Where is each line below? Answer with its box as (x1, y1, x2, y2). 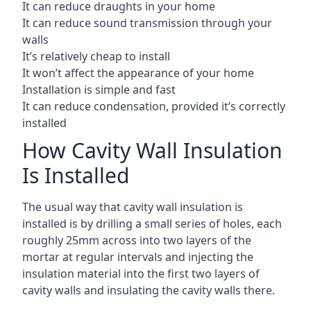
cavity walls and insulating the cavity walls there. (22, 283, 275, 298)
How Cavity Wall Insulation (22, 136, 283, 165)
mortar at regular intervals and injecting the (22, 249, 253, 264)
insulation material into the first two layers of (22, 266, 260, 281)
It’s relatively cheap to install (22, 49, 170, 64)
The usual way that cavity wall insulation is (22, 199, 243, 215)
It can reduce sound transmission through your (22, 15, 272, 31)
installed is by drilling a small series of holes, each (22, 216, 282, 231)
